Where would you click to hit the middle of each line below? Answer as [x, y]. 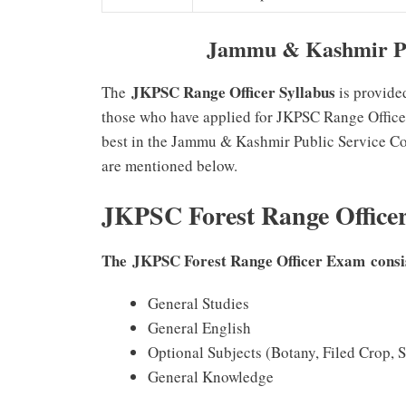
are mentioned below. [169, 165]
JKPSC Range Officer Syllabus [233, 92]
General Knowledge [211, 377]
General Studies [198, 304]
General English [199, 328]
